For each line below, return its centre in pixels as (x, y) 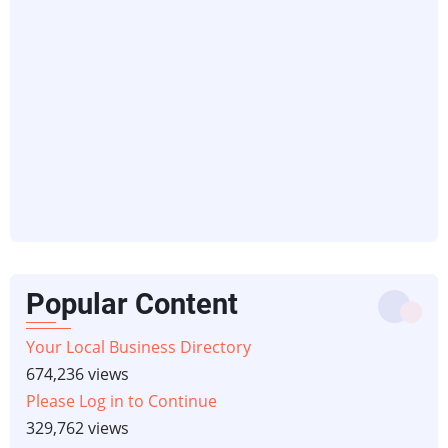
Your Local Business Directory (138, 346)
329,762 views (77, 427)
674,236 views (77, 373)
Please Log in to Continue (121, 400)
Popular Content (132, 303)
